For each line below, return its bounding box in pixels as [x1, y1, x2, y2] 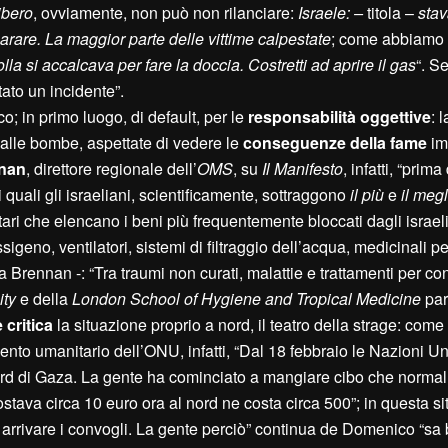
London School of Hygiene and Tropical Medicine [72, 287, 421, 311]
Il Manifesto [262, 157, 343, 181]
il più [350, 183, 384, 207]
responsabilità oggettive [248, 105, 431, 129]
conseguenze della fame [243, 131, 427, 155]
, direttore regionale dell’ [26, 157, 197, 181]
